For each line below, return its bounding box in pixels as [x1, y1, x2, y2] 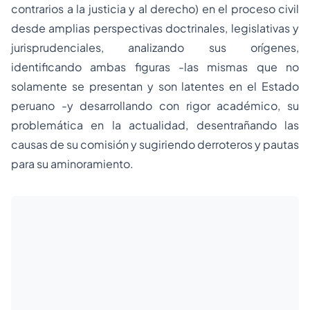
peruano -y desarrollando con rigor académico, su [11, 98, 299, 113]
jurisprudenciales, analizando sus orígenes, [11, 40, 299, 55]
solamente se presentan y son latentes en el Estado [11, 79, 299, 93]
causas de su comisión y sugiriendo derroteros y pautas [11, 137, 299, 152]
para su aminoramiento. [11, 156, 134, 171]
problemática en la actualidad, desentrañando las [11, 118, 299, 132]
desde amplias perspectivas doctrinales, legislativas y [11, 21, 299, 35]
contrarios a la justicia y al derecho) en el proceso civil [11, 1, 299, 16]
